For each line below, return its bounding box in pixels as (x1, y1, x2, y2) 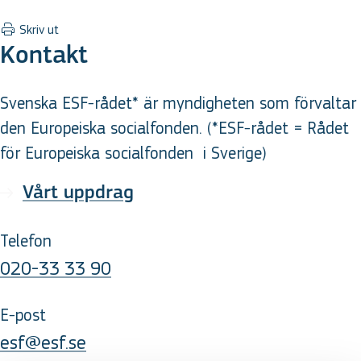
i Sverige (198, 143, 262, 164)
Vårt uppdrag (23, 184, 134, 203)
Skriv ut (19, 22, 58, 37)
